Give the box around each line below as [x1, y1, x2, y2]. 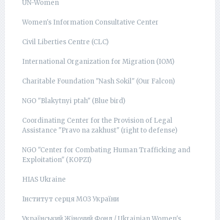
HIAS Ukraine [22, 175, 66, 184]
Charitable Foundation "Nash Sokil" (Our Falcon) [22, 77, 175, 85]
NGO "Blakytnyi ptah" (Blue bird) [22, 97, 125, 105]
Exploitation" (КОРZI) [22, 156, 91, 164]
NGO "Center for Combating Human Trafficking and [22, 146, 191, 154]
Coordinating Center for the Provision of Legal [22, 116, 172, 125]
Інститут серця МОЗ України [22, 195, 119, 203]
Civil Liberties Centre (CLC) [22, 38, 109, 46]
